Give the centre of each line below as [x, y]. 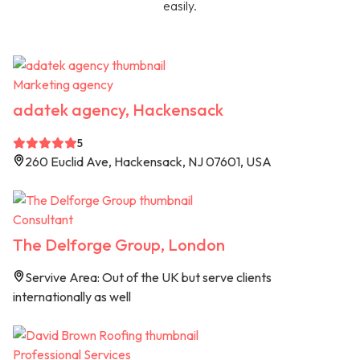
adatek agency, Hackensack [118, 110]
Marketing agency [63, 85]
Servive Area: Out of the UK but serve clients [148, 278]
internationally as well [72, 297]
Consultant [43, 220]
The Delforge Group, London [119, 245]
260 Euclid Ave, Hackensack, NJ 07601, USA [148, 162]
